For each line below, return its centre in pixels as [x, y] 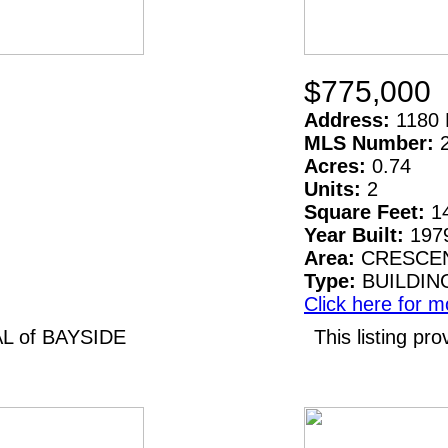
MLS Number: [372, 143]
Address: [350, 120]
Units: [335, 189]
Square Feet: [367, 212]
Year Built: [357, 235]
